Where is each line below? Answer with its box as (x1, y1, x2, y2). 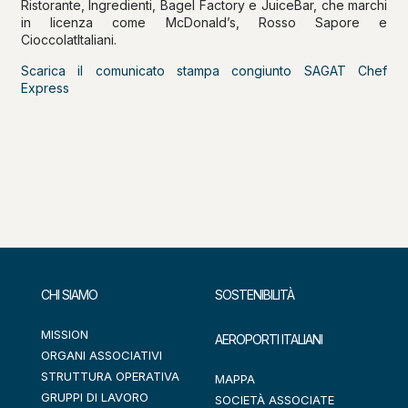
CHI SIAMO (41, 287, 97, 302)
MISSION (41, 327, 88, 342)
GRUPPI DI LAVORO (41, 390, 148, 404)
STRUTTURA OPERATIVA (41, 369, 179, 383)
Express (20, 80, 69, 96)
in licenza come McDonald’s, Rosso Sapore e (20, 15, 388, 30)
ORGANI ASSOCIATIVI (41, 348, 162, 362)
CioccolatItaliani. (20, 32, 117, 47)
